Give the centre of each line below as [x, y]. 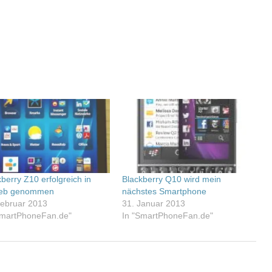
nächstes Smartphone [165, 191]
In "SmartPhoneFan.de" [168, 215]
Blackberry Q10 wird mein [172, 179]
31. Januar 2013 [154, 203]
